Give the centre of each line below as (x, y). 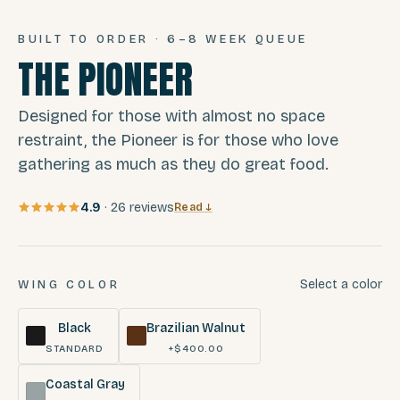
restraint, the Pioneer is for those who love (178, 140)
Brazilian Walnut (196, 328)
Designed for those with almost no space (171, 116)
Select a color (341, 284)
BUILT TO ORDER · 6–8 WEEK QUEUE (163, 39)
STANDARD (75, 348)
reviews (152, 207)
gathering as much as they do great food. (173, 164)
